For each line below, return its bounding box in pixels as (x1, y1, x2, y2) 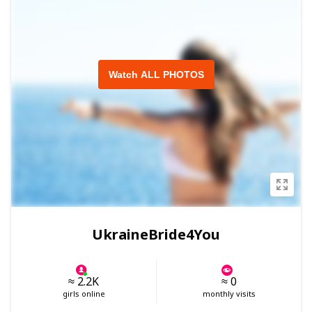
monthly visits (202, 288, 256, 299)
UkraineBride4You (92, 225, 220, 244)
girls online (62, 288, 105, 299)
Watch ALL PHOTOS (108, 69, 204, 80)
